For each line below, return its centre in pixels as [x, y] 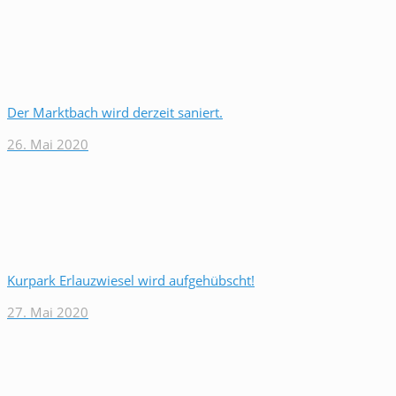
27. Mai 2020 [48, 312]
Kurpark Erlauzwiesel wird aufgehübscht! [131, 280]
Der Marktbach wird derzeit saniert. [115, 112]
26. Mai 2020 [48, 144]
